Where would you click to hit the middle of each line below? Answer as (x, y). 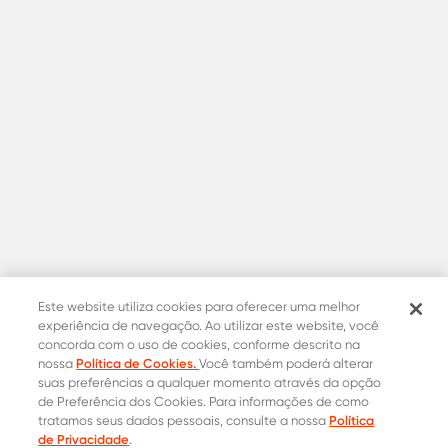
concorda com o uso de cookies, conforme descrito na (199, 344)
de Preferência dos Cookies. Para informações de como (204, 401)
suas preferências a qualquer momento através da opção (210, 382)
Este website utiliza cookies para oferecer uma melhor (199, 306)
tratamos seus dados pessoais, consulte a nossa (184, 420)
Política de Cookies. (138, 363)
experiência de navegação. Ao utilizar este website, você (209, 325)
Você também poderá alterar (286, 363)
